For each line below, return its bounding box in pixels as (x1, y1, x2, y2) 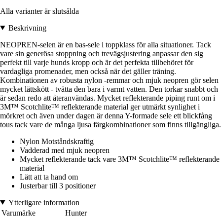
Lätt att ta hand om (20, 172, 78, 181)
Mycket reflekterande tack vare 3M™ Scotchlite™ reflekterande (20, 154, 220, 163)
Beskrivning (8, 23, 46, 32)
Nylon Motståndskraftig (20, 137, 94, 146)
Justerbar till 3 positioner (20, 181, 96, 190)
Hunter (65, 208, 87, 217)
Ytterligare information (8, 198, 79, 207)
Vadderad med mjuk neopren (20, 146, 110, 154)
